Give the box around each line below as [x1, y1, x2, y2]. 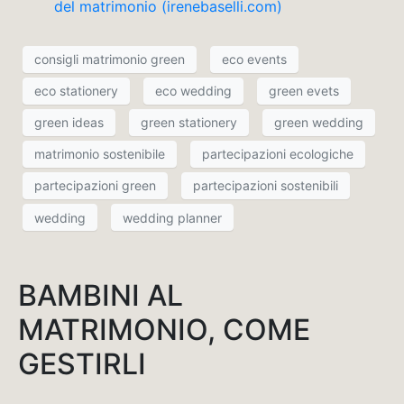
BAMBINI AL [18, 278, 183, 314]
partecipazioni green [34, 178, 156, 194]
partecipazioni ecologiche [202, 146, 353, 162]
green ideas [34, 115, 104, 131]
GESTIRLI [18, 346, 146, 382]
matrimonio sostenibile [34, 146, 165, 162]
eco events [222, 51, 287, 68]
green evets [269, 83, 339, 99]
